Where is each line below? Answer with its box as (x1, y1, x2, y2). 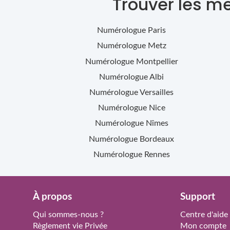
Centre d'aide (180, 210, 228, 219)
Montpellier (136, 57, 178, 66)
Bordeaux (140, 135, 174, 143)
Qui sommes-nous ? (33, 210, 104, 219)
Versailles (140, 88, 174, 97)
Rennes (144, 150, 170, 159)
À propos (33, 191, 72, 202)
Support (180, 191, 215, 202)
